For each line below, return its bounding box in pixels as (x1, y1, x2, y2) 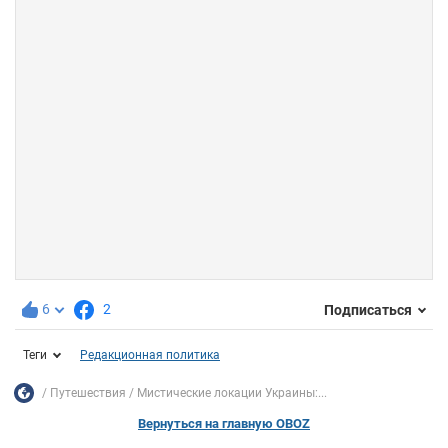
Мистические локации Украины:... (137, 385, 327, 400)
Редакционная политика (80, 348, 220, 363)
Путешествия (50, 385, 126, 400)
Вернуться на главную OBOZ (138, 416, 310, 432)
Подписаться (324, 301, 412, 318)
